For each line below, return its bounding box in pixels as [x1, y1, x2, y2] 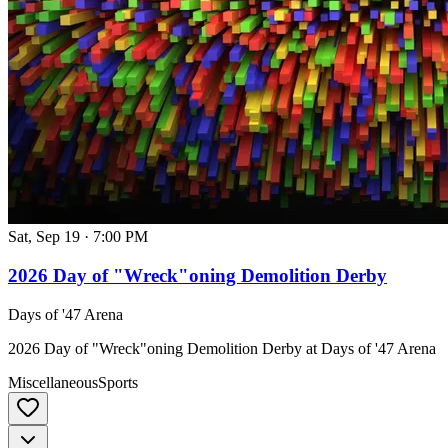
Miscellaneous [8, 373, 98, 391]
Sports [98, 373, 138, 391]
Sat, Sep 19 [8, 228, 80, 246]
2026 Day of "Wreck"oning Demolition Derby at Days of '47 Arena [8, 339, 436, 357]
